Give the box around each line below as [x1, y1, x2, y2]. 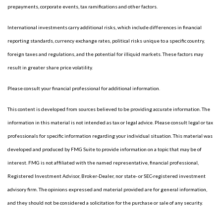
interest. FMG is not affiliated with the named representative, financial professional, [7, 160, 199, 166]
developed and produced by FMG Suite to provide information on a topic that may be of [7, 146, 202, 152]
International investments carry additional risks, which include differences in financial [7, 24, 202, 30]
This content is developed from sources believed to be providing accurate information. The [7, 106, 210, 112]
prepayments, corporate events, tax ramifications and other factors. [7, 3, 158, 9]
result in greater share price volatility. [7, 64, 93, 70]
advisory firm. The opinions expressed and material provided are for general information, [7, 186, 207, 192]
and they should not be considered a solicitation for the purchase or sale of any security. [7, 200, 203, 206]
